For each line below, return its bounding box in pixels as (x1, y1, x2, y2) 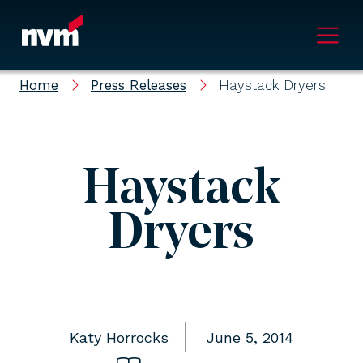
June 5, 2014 (206, 329, 293, 346)
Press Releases (91, 76, 186, 93)
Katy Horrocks (69, 329, 169, 346)
